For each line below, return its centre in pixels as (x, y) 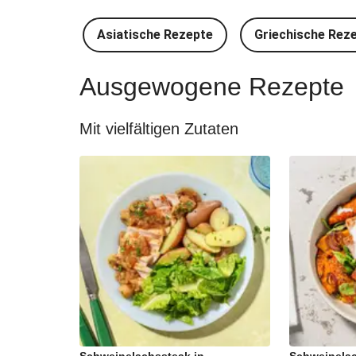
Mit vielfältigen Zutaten (159, 129)
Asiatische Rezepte (155, 35)
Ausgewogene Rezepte (212, 87)
